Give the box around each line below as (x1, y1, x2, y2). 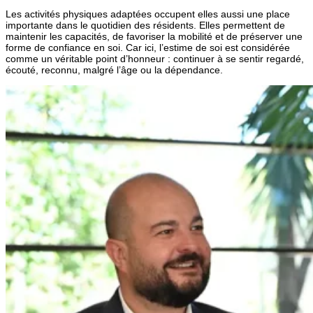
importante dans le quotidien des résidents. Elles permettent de (6, 19, 285, 31)
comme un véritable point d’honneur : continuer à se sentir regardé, (6, 52, 304, 64)
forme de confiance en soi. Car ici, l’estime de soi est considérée (6, 41, 290, 53)
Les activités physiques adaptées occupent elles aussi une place (6, 8, 290, 20)
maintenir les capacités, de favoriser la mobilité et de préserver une (6, 30, 303, 42)
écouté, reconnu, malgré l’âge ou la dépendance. (6, 64, 223, 75)
